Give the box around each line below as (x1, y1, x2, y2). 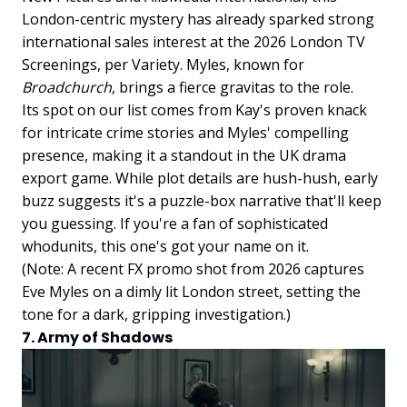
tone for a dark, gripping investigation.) (22, 303, 291, 324)
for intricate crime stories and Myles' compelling (22, 122, 349, 143)
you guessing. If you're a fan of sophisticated (22, 213, 328, 233)
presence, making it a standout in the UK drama (22, 144, 346, 165)
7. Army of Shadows (22, 326, 173, 348)
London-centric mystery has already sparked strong (22, 8, 374, 29)
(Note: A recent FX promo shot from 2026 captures (22, 258, 364, 279)
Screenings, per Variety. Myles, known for (22, 54, 304, 74)
